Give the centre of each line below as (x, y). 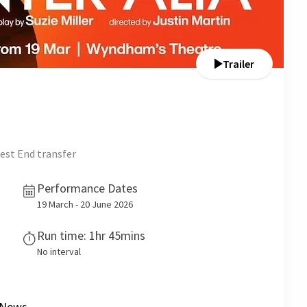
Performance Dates (87, 188)
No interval (59, 251)
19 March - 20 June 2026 (85, 204)
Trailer (238, 64)
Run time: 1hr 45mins (91, 235)
